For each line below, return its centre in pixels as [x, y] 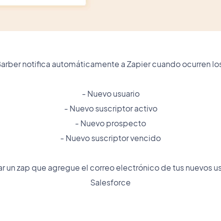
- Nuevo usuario [110, 93]
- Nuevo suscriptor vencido [110, 138]
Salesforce [110, 182]
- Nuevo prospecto [110, 123]
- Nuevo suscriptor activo [110, 108]
